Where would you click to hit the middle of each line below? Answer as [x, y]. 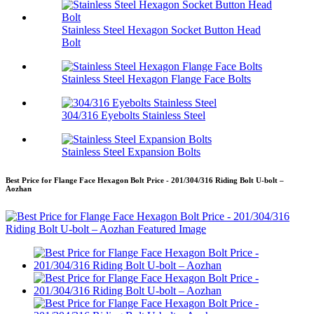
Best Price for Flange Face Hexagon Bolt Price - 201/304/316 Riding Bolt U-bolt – [145, 180]
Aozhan [19, 189]
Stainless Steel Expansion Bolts [131, 152]
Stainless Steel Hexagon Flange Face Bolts [156, 79]
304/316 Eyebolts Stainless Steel [134, 116]
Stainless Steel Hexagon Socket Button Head [161, 30]
